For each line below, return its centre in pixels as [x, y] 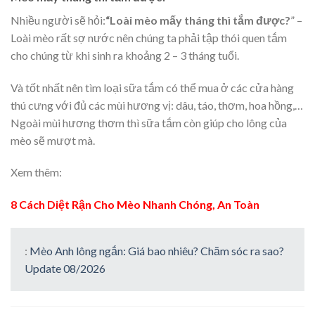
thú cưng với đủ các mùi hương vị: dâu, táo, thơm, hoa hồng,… [157, 105]
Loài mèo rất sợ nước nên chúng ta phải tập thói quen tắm [149, 37]
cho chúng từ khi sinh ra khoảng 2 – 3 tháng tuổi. [125, 55]
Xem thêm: [36, 172]
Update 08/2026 [65, 268]
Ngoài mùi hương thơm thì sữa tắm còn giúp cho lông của [149, 122]
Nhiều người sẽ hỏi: [58, 20]
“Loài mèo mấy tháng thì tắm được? [198, 20]
